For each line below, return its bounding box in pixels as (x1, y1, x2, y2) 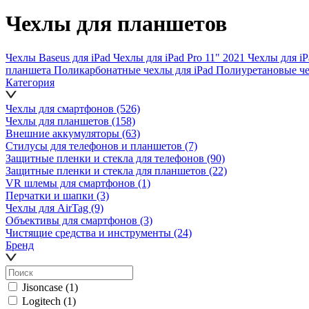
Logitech (22, 295, 61, 307)
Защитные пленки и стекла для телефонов (6, 152, 207, 164)
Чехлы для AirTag (6, 201, 91, 214)
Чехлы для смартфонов (6, 102, 117, 114)
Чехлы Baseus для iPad (6, 51, 113, 63)
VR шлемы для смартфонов (6, 177, 138, 189)
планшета (6, 63, 54, 76)
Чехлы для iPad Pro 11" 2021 (113, 51, 248, 63)
